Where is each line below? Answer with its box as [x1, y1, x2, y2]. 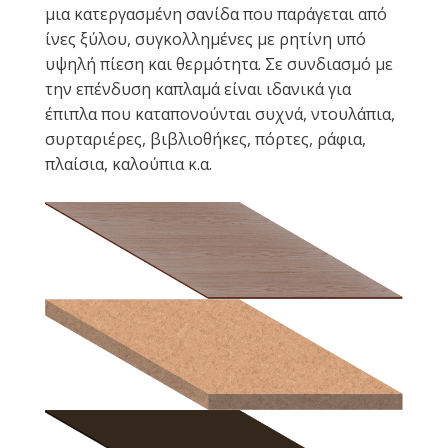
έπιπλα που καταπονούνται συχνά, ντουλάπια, [45, 103, 395, 126]
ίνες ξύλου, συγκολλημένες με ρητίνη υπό [45, 28, 366, 51]
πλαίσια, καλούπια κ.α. [45, 153, 212, 176]
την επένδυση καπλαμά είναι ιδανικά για [45, 78, 351, 101]
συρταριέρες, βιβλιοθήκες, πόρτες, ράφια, [45, 128, 366, 151]
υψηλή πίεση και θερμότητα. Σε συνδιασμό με [45, 53, 393, 76]
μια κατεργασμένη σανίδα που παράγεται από [45, 3, 387, 26]
